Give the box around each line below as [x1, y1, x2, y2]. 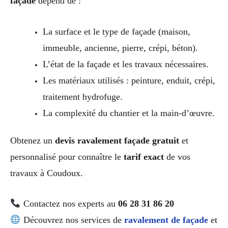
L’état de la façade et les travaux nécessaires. [42, 59, 209, 69]
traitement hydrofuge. [42, 91, 123, 102]
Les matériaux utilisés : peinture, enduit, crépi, [42, 75, 215, 85]
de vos [164, 151, 190, 162]
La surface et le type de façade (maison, [42, 26, 190, 37]
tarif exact [124, 151, 164, 162]
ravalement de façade [124, 215, 208, 225]
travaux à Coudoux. [10, 167, 83, 178]
